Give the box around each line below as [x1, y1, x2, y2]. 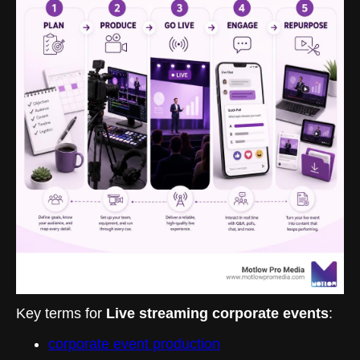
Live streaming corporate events [106, 305, 329, 321]
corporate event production [48, 335, 220, 352]
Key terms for [16, 305, 106, 321]
